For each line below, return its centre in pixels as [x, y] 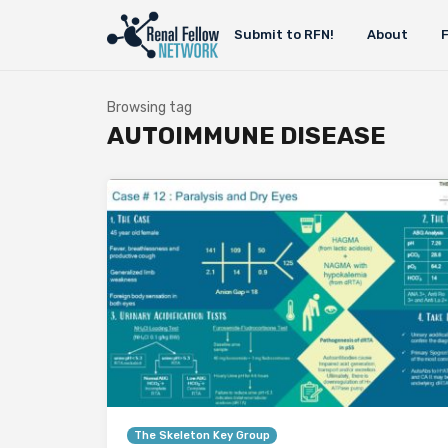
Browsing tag [149, 107]
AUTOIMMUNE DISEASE [246, 136]
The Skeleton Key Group [202, 435]
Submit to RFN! [283, 34]
